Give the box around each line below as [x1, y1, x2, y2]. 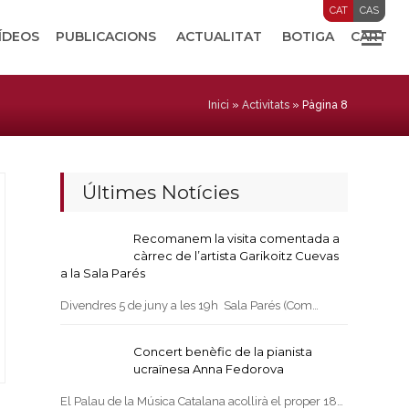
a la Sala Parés [60, 266, 146, 280]
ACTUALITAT [176, 28, 262, 45]
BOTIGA [282, 28, 334, 45]
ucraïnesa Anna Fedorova [133, 362, 285, 376]
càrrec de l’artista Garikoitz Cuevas [133, 248, 340, 263]
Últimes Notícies [82, 181, 240, 204]
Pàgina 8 [301, 99, 348, 111]
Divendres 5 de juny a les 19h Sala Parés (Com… [60, 299, 320, 312]
